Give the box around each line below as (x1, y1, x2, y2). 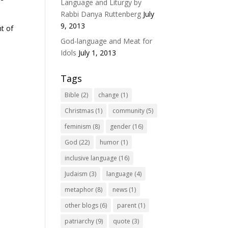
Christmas (65, 106, 94, 115)
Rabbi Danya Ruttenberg (61, 9, 141, 19)
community (112, 106, 145, 115)
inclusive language (65, 154, 118, 162)
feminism (65, 122, 92, 131)
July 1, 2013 (78, 48, 117, 58)
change (98, 91, 120, 99)
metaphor (65, 185, 94, 194)
